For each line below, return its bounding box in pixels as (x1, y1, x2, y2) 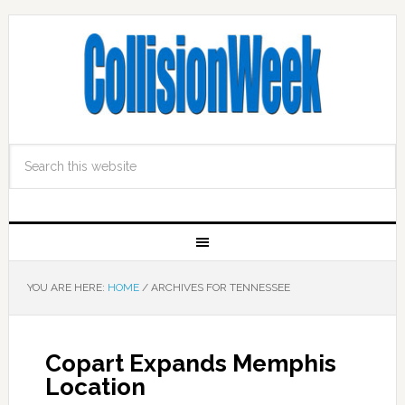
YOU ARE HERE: (26, 281, 108, 294)
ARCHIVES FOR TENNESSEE (147, 281, 290, 294)
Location (44, 373, 146, 400)
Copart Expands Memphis (44, 350, 336, 377)
